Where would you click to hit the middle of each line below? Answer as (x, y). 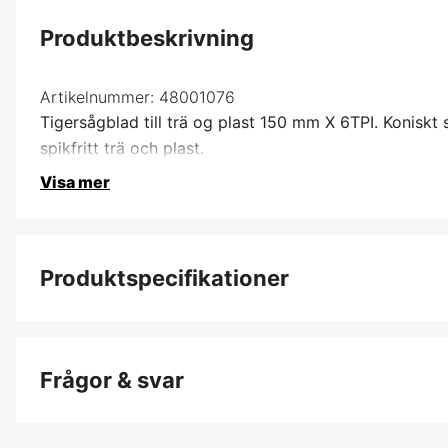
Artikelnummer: (97, 96)
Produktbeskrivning (147, 37)
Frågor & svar (112, 379)
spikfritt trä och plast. (122, 147)
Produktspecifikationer (164, 277)
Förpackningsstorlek (106, 348)
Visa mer (75, 181)
